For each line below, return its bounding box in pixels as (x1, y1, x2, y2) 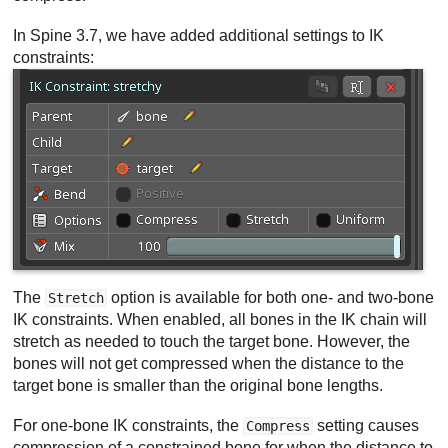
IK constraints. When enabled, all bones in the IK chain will (13, 311, 428, 329)
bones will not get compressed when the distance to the (13, 355, 405, 373)
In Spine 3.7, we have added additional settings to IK (13, 26, 385, 44)
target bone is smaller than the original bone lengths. (13, 377, 384, 395)
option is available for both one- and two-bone (107, 289, 435, 307)
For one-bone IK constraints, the (13, 417, 244, 434)
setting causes (313, 417, 420, 434)
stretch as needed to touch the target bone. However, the (13, 333, 411, 351)
